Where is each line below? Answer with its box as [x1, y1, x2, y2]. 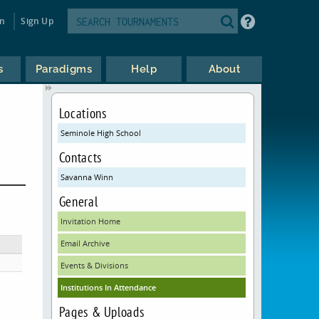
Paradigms [35, 63, 93, 75]
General [58, 192, 98, 210]
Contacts [58, 148, 102, 166]
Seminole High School [60, 127, 141, 138]
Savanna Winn [60, 172, 113, 182]
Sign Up [21, 14, 53, 27]
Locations [58, 104, 107, 122]
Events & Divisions [60, 260, 128, 271]
